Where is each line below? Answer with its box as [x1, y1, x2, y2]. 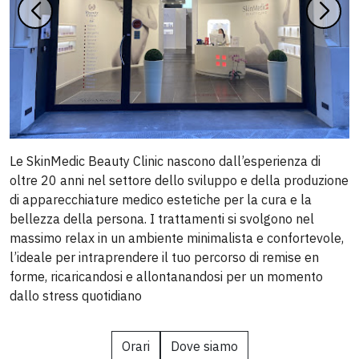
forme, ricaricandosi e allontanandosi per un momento [10, 268, 323, 285]
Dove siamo [170, 338, 238, 355]
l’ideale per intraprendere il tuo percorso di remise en [10, 249, 319, 266]
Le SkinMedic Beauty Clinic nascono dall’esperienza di [10, 153, 321, 170]
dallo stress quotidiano [10, 288, 142, 305]
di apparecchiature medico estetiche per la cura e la [10, 192, 312, 208]
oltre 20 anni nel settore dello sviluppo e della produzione [10, 172, 349, 189]
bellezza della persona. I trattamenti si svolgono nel [10, 211, 314, 228]
